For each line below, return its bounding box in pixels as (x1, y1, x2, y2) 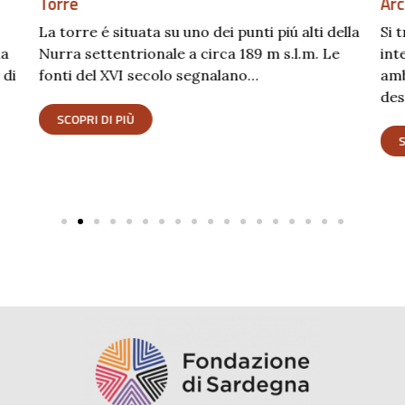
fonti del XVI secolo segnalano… (38, 65, 259, 84)
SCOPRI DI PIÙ (56, 108, 135, 128)
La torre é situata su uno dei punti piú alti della (38, 22, 360, 41)
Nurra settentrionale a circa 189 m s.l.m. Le (38, 43, 340, 62)
